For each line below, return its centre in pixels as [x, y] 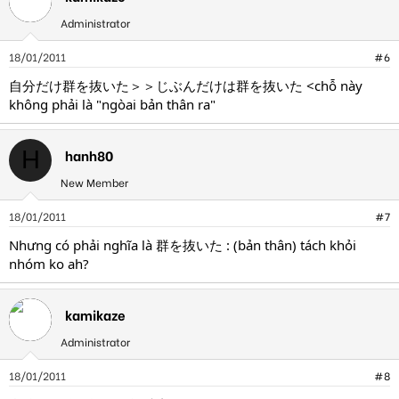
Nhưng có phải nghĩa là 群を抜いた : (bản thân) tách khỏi [183, 244]
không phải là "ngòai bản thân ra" [112, 104]
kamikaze [95, 314]
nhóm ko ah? [49, 263]
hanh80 [89, 155]
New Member [94, 182]
